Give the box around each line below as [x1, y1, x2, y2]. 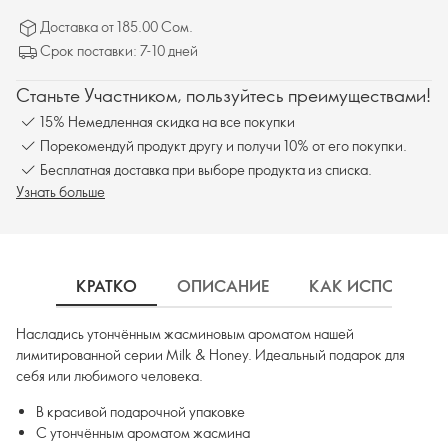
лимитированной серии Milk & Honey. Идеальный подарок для [16, 345, 405, 365]
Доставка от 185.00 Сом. [40, 17, 193, 37]
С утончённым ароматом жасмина [36, 423, 250, 443]
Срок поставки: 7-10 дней [40, 41, 198, 61]
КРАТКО [76, 275, 137, 298]
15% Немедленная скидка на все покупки [40, 111, 295, 131]
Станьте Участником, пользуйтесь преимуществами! [16, 83, 431, 108]
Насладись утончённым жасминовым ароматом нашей [16, 324, 354, 344]
